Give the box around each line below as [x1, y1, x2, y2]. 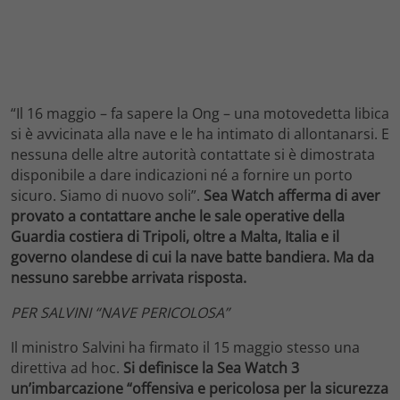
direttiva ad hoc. [11, 358, 123, 379]
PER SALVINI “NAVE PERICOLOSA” [11, 303, 229, 323]
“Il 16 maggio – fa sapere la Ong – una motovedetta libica [11, 104, 389, 124]
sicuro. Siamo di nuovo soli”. [11, 186, 204, 206]
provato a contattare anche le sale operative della [11, 206, 345, 227]
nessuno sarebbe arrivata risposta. [11, 268, 246, 288]
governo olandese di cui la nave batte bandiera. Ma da [11, 247, 374, 268]
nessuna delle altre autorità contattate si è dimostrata [11, 145, 375, 165]
